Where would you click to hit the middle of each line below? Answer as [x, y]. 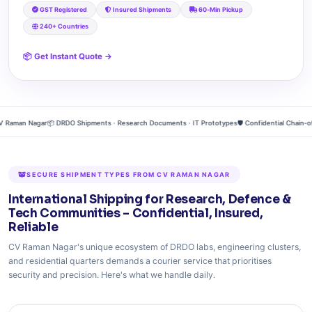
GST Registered [63, 9]
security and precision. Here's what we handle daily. [112, 275]
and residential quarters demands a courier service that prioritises [140, 261]
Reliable [33, 227]
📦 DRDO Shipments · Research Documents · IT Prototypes [130, 123]
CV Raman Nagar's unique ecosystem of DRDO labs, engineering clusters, [155, 247]
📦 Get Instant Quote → [68, 56]
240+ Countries [63, 26]
